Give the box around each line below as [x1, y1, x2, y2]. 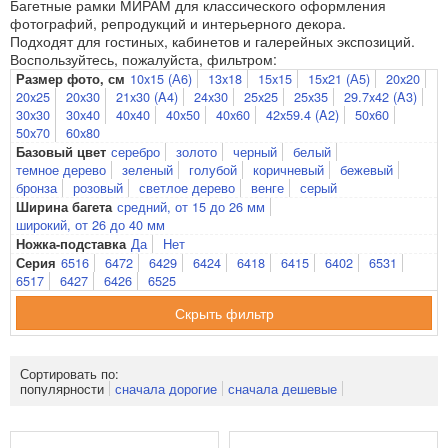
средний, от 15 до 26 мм [117, 197, 265, 216]
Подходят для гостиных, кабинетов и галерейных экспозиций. [10, 31, 415, 51]
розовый [73, 178, 123, 197]
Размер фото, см [16, 70, 125, 88]
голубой [189, 160, 237, 179]
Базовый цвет [16, 143, 106, 161]
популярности [20, 379, 104, 398]
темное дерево [16, 160, 106, 179]
